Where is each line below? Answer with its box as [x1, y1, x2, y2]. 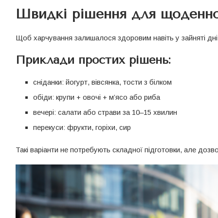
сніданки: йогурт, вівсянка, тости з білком [33, 78, 172, 87]
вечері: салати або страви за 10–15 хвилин [33, 108, 177, 117]
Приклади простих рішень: [16, 53, 171, 67]
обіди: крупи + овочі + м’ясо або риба [33, 93, 160, 102]
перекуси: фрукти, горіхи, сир [33, 123, 131, 132]
